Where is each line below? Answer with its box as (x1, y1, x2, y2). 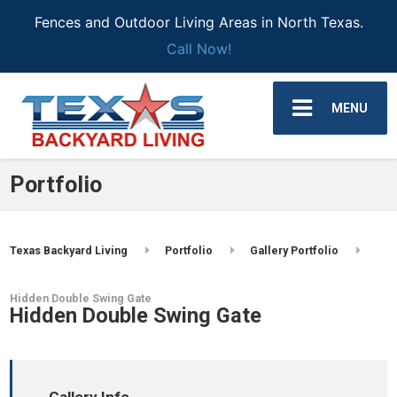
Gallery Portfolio (250, 244, 339, 258)
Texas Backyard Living (10, 244, 128, 258)
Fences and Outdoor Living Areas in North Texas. (34, 13, 363, 32)
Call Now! (166, 39, 231, 58)
